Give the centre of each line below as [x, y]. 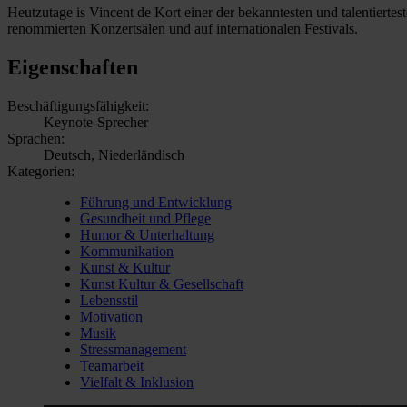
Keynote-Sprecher [96, 122]
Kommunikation [127, 251]
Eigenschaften [73, 67]
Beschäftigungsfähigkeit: [78, 105]
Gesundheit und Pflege [145, 218]
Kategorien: [41, 171]
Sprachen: [36, 138]
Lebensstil [109, 300]
